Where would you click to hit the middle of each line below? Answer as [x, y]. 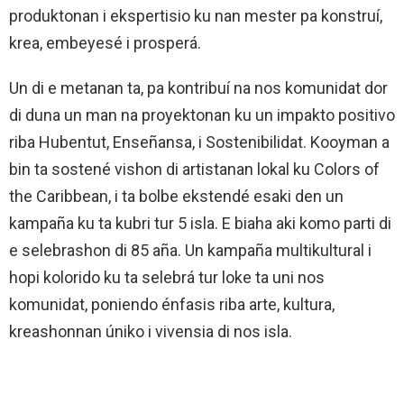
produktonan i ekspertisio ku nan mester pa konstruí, [196, 15]
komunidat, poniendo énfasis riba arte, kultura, [172, 304]
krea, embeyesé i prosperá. [105, 42]
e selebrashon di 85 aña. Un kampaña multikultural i [190, 250]
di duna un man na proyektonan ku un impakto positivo [202, 115]
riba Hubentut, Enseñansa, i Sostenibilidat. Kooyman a [199, 142]
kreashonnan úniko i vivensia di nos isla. [151, 331]
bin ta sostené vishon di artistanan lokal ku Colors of [194, 169]
